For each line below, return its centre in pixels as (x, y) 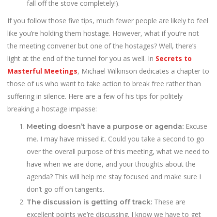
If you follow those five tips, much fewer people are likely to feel (108, 21)
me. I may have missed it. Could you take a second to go (116, 139)
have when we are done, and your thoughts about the (111, 164)
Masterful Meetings (42, 71)
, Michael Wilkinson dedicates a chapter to (143, 71)
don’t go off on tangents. (65, 189)
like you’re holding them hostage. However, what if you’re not (103, 33)
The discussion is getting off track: (89, 202)
